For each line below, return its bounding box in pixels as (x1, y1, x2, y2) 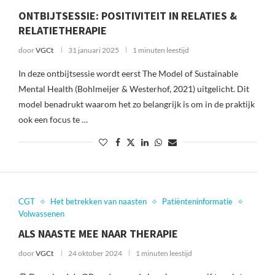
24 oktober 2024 (68, 249, 122, 258)
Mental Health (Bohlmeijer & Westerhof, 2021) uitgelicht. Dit (18, 83, 249, 94)
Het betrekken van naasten (50, 196, 147, 206)
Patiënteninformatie (161, 196, 233, 206)
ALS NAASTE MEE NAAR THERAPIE (18, 227, 178, 241)
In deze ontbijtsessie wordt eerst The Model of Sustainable (18, 68, 238, 79)
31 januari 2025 (68, 45, 119, 55)
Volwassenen (18, 209, 64, 219)
